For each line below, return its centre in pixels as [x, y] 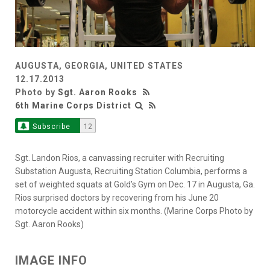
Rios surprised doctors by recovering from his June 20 [117, 198]
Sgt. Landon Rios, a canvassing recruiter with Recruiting [120, 158]
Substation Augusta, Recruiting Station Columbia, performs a [131, 171]
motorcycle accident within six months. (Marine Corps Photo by [134, 211]
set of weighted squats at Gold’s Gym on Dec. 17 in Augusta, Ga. [135, 185]
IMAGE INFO [51, 261]
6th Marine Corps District [73, 106]
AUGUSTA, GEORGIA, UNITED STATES [99, 66]
